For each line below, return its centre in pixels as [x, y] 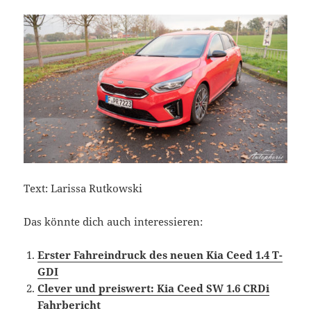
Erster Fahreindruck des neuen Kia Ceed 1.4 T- [160, 254]
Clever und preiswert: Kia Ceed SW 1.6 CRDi [154, 288]
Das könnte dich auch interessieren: [114, 221]
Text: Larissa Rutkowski [83, 188]
